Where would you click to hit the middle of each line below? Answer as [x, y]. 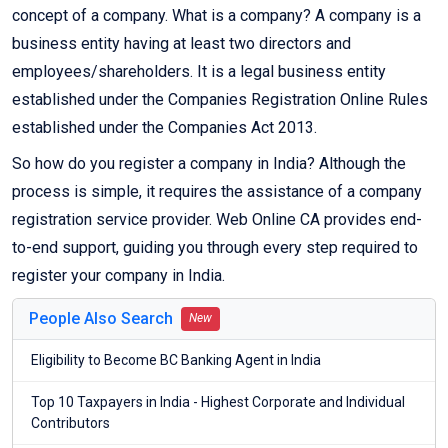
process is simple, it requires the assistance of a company [217, 192]
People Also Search [101, 319]
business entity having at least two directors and [181, 44]
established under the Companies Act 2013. [164, 128]
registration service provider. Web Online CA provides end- [217, 220]
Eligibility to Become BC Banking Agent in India [176, 360]
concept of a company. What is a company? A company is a [216, 16]
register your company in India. [118, 276]
